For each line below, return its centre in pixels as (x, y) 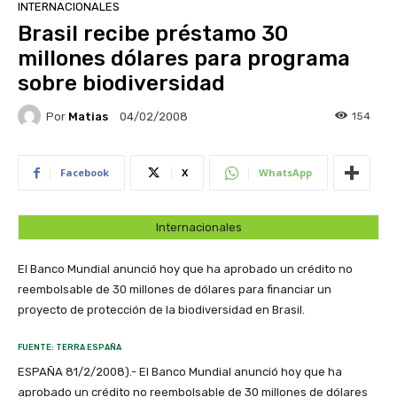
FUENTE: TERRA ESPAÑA (70, 348)
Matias (88, 116)
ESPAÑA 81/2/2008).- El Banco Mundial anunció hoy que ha (180, 372)
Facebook (85, 173)
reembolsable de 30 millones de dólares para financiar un (175, 290)
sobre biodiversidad (121, 84)
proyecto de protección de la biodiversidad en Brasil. (161, 310)
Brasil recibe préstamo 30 (153, 34)
